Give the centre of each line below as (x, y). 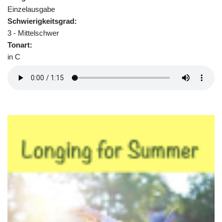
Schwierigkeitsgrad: (42, 21)
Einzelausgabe (31, 9)
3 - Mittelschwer (33, 33)
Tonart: (20, 45)
